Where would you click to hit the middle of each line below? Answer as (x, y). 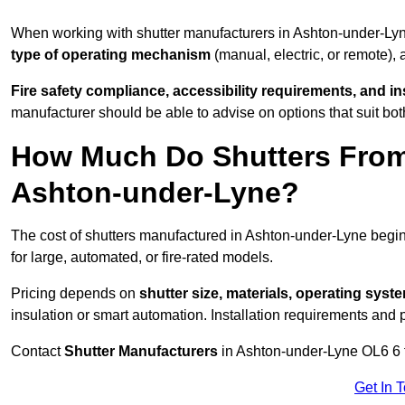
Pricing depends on (75, 294)
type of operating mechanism (111, 55)
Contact (38, 352)
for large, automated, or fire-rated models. (142, 258)
